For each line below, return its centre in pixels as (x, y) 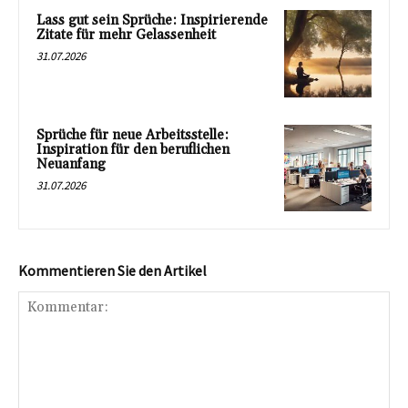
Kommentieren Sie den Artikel (112, 271)
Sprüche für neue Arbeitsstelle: (133, 135)
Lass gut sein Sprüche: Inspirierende (152, 20)
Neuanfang (71, 164)
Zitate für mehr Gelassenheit (126, 35)
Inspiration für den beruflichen (133, 149)
